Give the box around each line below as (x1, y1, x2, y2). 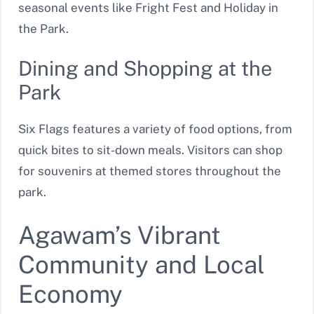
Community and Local (18, 250, 265, 279)
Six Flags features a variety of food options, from (18, 122, 292, 137)
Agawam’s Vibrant (18, 220, 221, 250)
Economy (18, 279, 123, 308)
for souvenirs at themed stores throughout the (18, 164, 281, 179)
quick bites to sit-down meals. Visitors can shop (18, 143, 282, 158)
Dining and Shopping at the (18, 56, 272, 81)
